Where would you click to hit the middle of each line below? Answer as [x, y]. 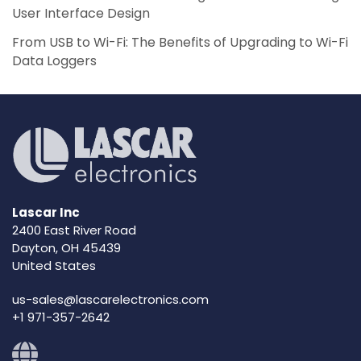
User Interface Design [81, 13]
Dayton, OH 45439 [66, 248]
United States [54, 266]
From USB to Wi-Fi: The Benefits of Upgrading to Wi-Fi [180, 42]
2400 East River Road [74, 230]
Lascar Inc [46, 213]
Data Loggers [54, 60]
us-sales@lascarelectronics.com [110, 299]
